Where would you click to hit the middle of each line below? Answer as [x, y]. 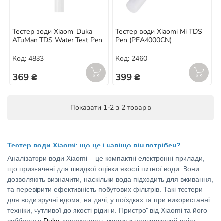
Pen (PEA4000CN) [144, 40]
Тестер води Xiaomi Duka [52, 31]
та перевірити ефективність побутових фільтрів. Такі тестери [105, 190]
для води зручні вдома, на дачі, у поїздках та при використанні [109, 200]
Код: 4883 [28, 59]
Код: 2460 [131, 59]
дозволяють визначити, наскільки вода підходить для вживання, [110, 179]
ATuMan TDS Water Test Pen [57, 40]
